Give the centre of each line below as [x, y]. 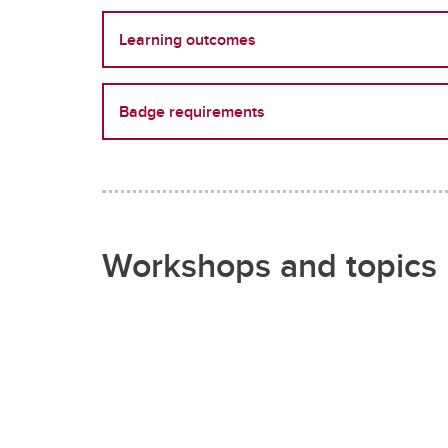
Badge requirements [192, 111]
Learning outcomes [187, 39]
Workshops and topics [269, 265]
